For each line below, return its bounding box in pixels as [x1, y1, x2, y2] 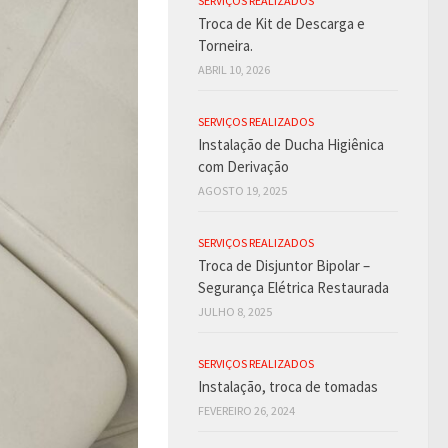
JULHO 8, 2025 [198, 304, 272, 320]
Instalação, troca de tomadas [198, 377, 378, 397]
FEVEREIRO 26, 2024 [198, 403, 295, 419]
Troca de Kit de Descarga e [198, 14, 365, 34]
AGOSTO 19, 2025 [198, 183, 287, 199]
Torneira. [198, 36, 253, 56]
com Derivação [198, 157, 289, 177]
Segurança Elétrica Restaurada [198, 278, 389, 298]
